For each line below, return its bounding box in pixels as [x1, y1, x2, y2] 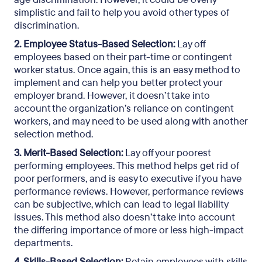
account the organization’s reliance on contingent [14, 102, 233, 115]
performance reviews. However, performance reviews [14, 185, 244, 198]
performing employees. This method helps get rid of [14, 159, 239, 173]
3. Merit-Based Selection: [14, 146, 123, 160]
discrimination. [14, 19, 79, 32]
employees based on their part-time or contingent [14, 50, 232, 64]
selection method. [14, 127, 93, 141]
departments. [14, 236, 73, 250]
